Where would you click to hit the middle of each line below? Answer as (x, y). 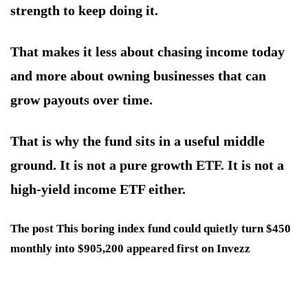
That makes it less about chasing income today (147, 52)
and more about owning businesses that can (138, 76)
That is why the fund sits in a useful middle (137, 141)
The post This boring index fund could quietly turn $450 (151, 229)
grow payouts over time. (81, 100)
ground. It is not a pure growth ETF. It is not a (147, 165)
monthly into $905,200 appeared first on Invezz (130, 249)
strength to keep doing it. (84, 11)
